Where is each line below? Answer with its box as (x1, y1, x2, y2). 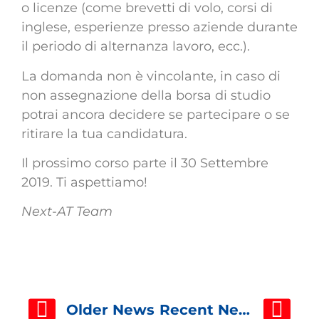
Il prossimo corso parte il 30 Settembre (21, 155, 268, 171)
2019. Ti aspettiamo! (21, 174, 147, 190)
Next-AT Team (21, 204, 113, 220)
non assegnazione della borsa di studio (21, 87, 271, 103)
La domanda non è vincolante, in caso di (21, 68, 281, 84)
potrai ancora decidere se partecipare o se (21, 106, 290, 122)
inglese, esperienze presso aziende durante (21, 19, 298, 36)
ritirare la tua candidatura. (21, 125, 187, 142)
